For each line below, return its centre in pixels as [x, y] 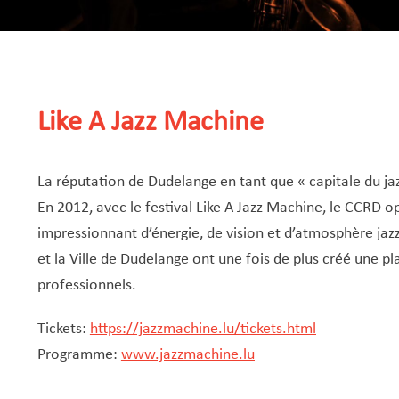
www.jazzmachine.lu [187, 354]
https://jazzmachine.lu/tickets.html [203, 329]
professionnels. [86, 285]
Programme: [79, 354]
